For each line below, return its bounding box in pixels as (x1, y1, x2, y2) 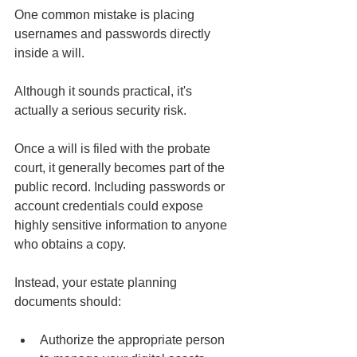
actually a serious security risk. (14, 104, 186, 118)
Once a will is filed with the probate (14, 142, 214, 156)
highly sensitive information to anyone (14, 218, 230, 233)
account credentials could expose (14, 199, 206, 214)
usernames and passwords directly (14, 27, 214, 41)
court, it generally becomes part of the (14, 161, 228, 175)
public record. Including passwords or (14, 180, 228, 194)
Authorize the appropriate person (40, 333, 228, 347)
